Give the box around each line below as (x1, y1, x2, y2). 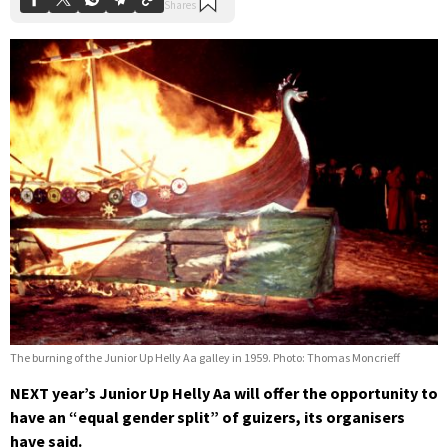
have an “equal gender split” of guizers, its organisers (10, 406, 405, 427)
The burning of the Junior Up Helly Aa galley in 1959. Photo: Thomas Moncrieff (10, 349, 400, 365)
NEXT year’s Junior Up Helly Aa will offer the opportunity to (10, 382, 438, 403)
